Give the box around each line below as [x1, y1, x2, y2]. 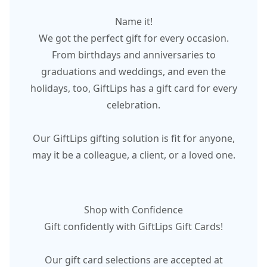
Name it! [114, 14, 153, 28]
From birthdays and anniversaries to [51, 48, 216, 61]
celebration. [107, 98, 160, 111]
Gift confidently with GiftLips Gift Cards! [44, 219, 223, 233]
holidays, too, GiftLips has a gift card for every [30, 81, 237, 95]
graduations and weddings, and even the [41, 64, 226, 78]
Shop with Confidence [84, 203, 183, 216]
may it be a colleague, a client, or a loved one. [32, 148, 235, 162]
